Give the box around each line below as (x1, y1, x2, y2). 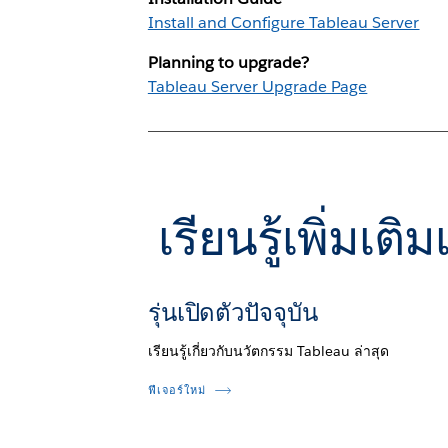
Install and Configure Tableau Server (147, 11, 420, 33)
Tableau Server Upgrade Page (147, 75, 368, 97)
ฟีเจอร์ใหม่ (147, 382, 206, 398)
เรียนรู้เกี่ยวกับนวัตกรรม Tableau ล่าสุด (147, 341, 390, 360)
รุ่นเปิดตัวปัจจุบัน (147, 296, 318, 328)
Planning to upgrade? (147, 51, 310, 73)
